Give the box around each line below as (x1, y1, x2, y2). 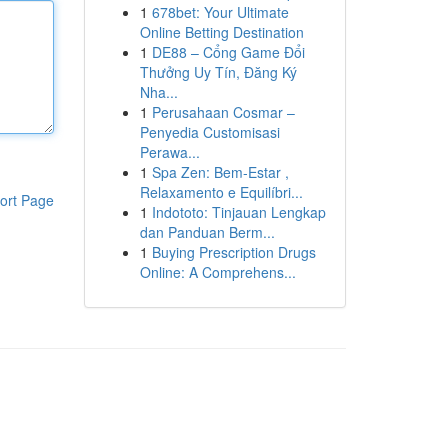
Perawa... (139, 142, 200, 162)
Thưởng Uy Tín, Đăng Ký (139, 62, 297, 82)
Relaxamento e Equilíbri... (139, 182, 303, 202)
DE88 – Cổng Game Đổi (151, 42, 305, 62)
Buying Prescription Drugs (151, 242, 316, 262)
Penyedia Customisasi (139, 122, 280, 142)
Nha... (139, 82, 178, 102)
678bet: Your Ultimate (151, 2, 289, 22)
